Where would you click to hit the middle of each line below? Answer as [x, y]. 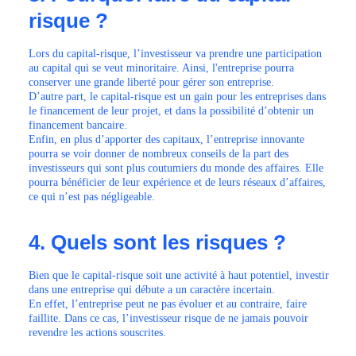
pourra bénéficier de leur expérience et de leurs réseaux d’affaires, [177, 182]
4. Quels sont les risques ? [157, 242]
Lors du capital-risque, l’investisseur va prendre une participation [175, 54]
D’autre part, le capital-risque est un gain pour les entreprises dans [177, 97]
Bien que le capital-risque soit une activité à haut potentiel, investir [179, 275]
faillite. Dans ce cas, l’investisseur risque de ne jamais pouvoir [168, 318]
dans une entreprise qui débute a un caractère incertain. [152, 290]
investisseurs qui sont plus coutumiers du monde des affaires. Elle [176, 168]
